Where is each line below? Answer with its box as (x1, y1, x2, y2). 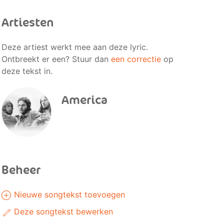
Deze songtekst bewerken (11, 206, 113, 216)
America (61, 93, 107, 107)
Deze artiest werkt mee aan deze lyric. (1, 42, 148, 52)
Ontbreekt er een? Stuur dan (1, 54, 111, 64)
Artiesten (1, 15, 54, 30)
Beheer (1, 163, 40, 177)
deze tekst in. (1, 66, 52, 76)
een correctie (110, 54, 161, 64)
